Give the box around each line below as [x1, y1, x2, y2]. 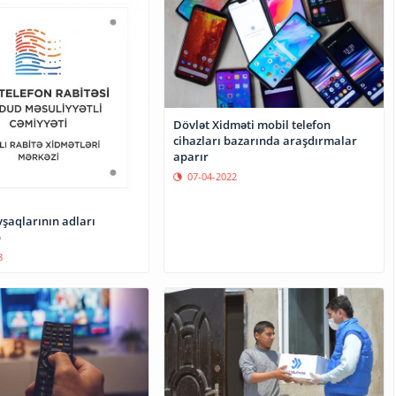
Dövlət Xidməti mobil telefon [173, 116, 331, 133]
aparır [173, 148, 209, 164]
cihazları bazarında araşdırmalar [173, 132, 358, 148]
